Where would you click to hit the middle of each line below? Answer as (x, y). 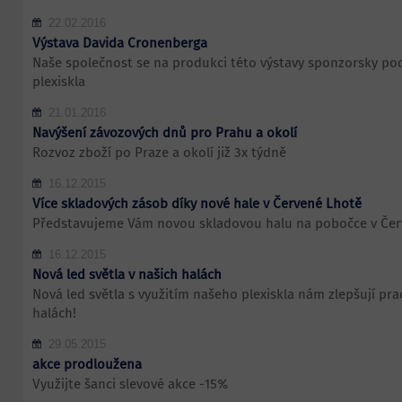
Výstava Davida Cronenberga (119, 43)
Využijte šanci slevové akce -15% (130, 384)
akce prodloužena (87, 364)
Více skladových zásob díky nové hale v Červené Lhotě (197, 204)
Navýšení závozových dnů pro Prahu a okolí (164, 133)
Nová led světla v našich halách (127, 275)
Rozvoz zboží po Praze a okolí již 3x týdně (159, 153)
